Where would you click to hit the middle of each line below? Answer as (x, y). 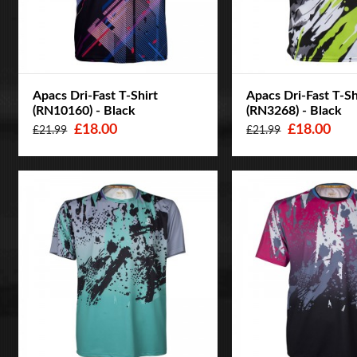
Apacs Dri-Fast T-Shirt (96, 96)
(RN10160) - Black (84, 111)
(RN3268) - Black (294, 111)
